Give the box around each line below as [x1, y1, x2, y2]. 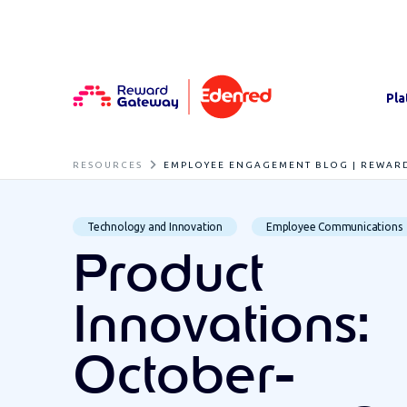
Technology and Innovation [87, 220, 223, 233]
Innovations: [73, 301, 370, 352]
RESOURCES [73, 160, 143, 170]
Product [73, 250, 263, 302]
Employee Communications [266, 220, 402, 233]
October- [73, 352, 295, 403]
